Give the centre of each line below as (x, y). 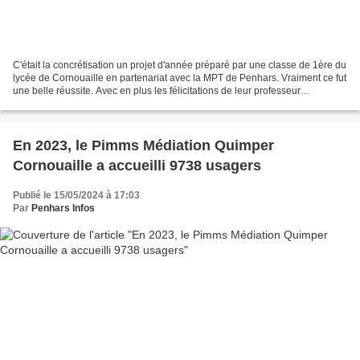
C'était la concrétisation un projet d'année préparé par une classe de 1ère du (180, 65)
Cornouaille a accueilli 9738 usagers (137, 166)
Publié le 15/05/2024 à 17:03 (76, 196)
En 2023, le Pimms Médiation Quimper (143, 146)
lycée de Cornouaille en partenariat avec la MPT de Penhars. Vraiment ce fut (180, 78)
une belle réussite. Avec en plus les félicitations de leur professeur (157, 91)
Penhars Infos (63, 209)
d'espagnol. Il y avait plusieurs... (82, 104)
